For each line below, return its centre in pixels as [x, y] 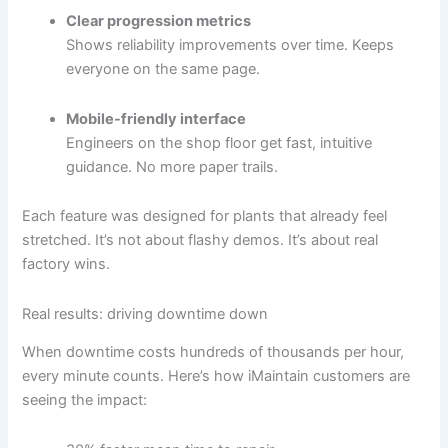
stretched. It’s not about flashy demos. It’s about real [200, 240]
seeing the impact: [85, 400]
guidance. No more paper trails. [172, 166]
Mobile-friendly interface [156, 118]
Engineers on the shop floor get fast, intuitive [219, 142]
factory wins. [66, 264]
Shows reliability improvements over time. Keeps [230, 45]
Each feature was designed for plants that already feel [205, 216]
